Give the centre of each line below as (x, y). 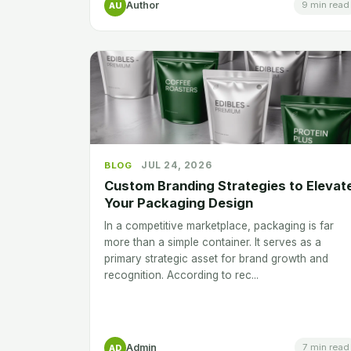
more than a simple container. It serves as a (213, 242)
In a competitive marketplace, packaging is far (219, 226)
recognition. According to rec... (181, 275)
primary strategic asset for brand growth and (216, 259)
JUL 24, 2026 (177, 165)
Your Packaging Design (179, 203)
